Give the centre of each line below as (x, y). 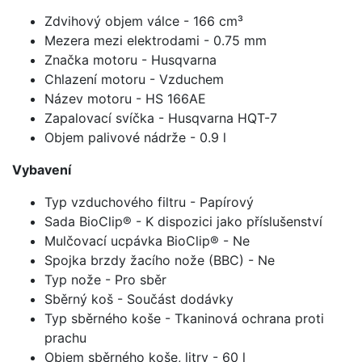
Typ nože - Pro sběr (105, 279)
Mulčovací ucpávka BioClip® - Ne (147, 240)
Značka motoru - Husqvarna (130, 59)
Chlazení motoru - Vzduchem (134, 79)
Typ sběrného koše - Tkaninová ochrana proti (184, 318)
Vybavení (42, 169)
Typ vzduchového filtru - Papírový (149, 202)
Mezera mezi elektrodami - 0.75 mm (156, 40)
